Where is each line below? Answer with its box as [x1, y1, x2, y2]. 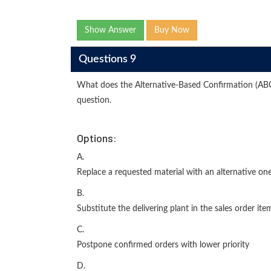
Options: [77, 131, 117, 145]
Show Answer [85, 26, 136, 34]
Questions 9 [78, 53, 136, 65]
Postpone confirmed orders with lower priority [77, 241, 249, 249]
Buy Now [154, 26, 189, 34]
